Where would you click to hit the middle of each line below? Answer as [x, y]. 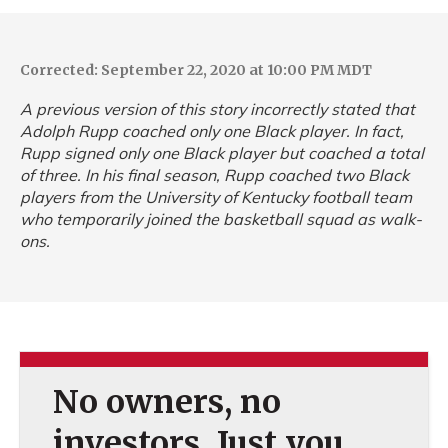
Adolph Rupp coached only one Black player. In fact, [212, 130]
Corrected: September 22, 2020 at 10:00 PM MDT [196, 69]
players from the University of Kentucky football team [216, 196]
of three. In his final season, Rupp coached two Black [214, 174]
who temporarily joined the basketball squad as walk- [221, 218]
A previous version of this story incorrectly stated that [217, 108]
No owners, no [166, 401]
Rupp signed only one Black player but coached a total [222, 152]
